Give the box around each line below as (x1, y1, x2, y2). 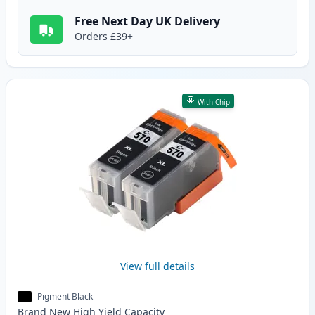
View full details (120, 259, 195, 274)
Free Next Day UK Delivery (75, 13, 220, 30)
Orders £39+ (75, 30, 133, 44)
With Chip (197, 97, 230, 108)
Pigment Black (37, 290, 93, 303)
